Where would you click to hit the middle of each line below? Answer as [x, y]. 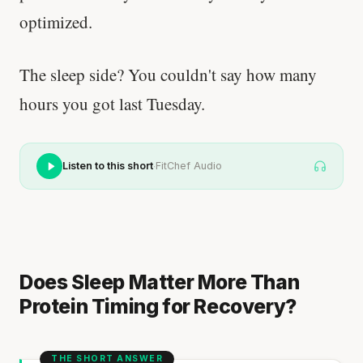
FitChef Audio [189, 166]
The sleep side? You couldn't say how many [168, 75]
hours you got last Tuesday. [112, 104]
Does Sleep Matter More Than [160, 282]
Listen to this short [108, 166]
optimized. [56, 22]
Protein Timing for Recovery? [158, 306]
